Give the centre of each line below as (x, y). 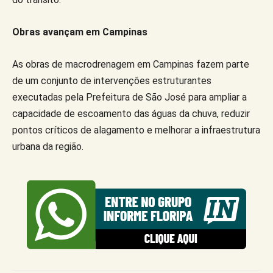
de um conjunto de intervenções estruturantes (112, 81)
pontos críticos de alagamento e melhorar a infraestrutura (136, 130)
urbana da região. (48, 147)
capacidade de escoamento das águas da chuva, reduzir (131, 114)
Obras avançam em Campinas (80, 32)
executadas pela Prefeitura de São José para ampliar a (129, 97)
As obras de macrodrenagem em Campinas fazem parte (131, 65)
